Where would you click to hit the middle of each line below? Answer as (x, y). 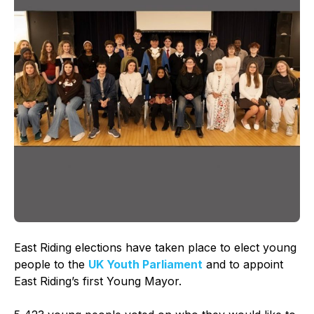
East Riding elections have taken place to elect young (155, 247)
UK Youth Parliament (145, 264)
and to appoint (245, 264)
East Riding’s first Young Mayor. (101, 281)
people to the (51, 264)
